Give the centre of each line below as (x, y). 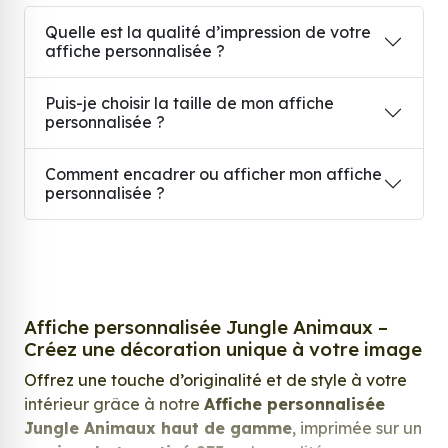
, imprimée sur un (357, 428)
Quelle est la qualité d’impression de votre (208, 32)
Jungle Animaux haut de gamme (158, 428)
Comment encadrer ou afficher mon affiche (213, 174)
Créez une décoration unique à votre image (223, 349)
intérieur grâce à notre (114, 404)
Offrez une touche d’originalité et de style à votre (215, 380)
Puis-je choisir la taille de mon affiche (189, 103)
